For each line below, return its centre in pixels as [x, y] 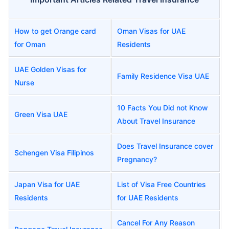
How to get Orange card [55, 31]
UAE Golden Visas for [50, 69]
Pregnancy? [137, 159]
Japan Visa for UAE [47, 184]
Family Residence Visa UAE [163, 76]
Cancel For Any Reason [156, 222]
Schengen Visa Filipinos [54, 152]
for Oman [30, 44]
